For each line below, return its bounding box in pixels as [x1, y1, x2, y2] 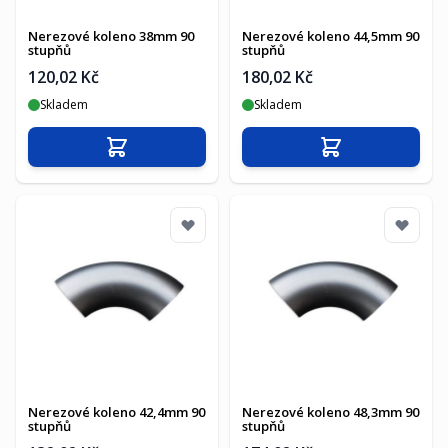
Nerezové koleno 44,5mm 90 [242, 27, 419, 45]
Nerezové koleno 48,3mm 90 [242, 403, 419, 421]
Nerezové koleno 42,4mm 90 [28, 403, 205, 421]
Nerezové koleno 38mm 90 [28, 27, 194, 45]
